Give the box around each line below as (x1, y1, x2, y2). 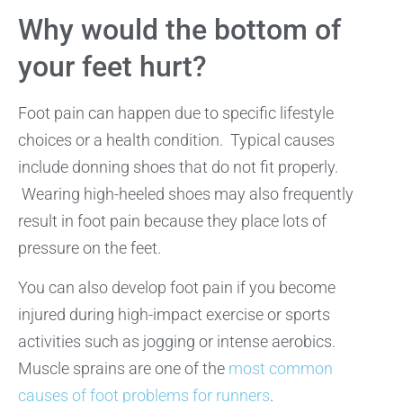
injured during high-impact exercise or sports (18, 305, 330, 325)
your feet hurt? (18, 49, 207, 85)
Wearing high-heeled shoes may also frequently (18, 184, 354, 204)
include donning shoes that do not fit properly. (18, 157, 338, 177)
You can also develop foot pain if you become (18, 278, 336, 298)
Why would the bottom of (18, 13, 341, 48)
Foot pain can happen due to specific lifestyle (18, 103, 334, 123)
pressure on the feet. (18, 238, 161, 258)
